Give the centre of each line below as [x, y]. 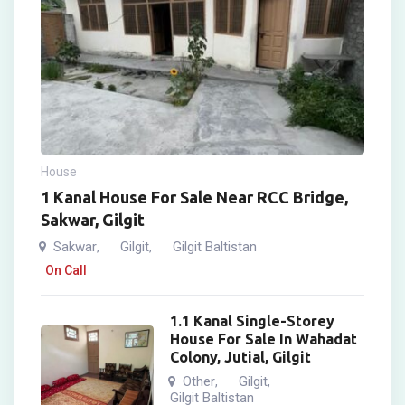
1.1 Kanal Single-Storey [253, 321]
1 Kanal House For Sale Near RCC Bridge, [194, 198]
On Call [66, 271]
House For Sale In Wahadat [264, 339]
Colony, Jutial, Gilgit [241, 358]
